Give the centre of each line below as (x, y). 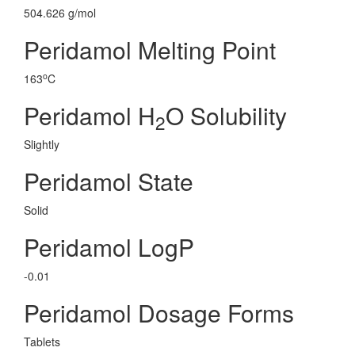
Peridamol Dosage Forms (159, 313)
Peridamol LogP (109, 247)
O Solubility (226, 115)
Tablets (42, 342)
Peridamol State (109, 181)
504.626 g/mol (60, 13)
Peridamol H (90, 115)
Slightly (42, 144)
